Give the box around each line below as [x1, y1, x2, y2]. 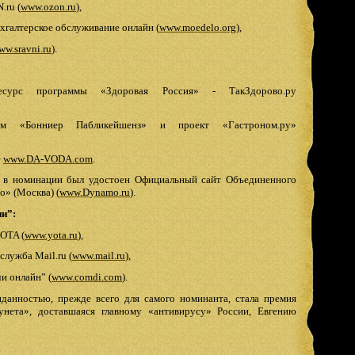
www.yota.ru [25, 228, 78, 241]
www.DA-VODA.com [3, 152, 93, 165]
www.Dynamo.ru [59, 186, 130, 199]
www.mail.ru [72, 250, 125, 262]
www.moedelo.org [159, 21, 236, 34]
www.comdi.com [52, 271, 122, 284]
